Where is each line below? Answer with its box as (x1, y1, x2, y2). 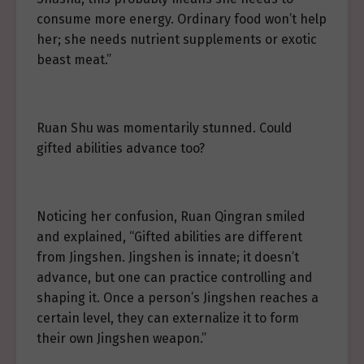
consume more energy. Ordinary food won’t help (37, 11, 327, 27)
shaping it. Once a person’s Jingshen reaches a (37, 290, 318, 305)
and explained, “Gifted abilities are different (37, 229, 302, 245)
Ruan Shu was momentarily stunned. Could (37, 120, 292, 136)
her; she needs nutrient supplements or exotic (37, 32, 317, 47)
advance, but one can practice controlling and (37, 270, 313, 285)
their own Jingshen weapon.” (37, 331, 206, 346)
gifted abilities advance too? (37, 141, 205, 156)
